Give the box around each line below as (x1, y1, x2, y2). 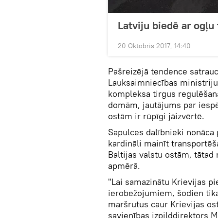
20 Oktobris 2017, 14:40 (118, 41, 191, 50)
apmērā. (108, 160, 140, 171)
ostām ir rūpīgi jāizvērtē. (108, 110, 204, 122)
